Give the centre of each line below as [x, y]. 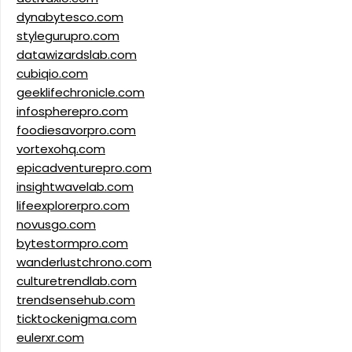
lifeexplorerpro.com [73, 206]
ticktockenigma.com [77, 319]
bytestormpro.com [72, 244]
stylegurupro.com [68, 36]
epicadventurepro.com [84, 168]
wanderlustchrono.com [84, 262]
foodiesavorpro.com [76, 130]
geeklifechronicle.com [81, 93]
